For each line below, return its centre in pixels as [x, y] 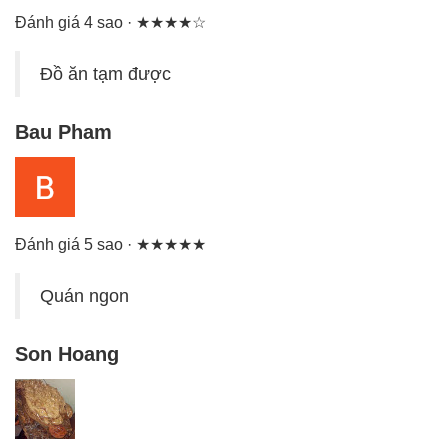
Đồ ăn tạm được [105, 74]
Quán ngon [84, 296]
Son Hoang [67, 354]
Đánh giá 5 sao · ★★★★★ [110, 245]
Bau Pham [63, 132]
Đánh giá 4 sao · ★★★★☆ [110, 23]
